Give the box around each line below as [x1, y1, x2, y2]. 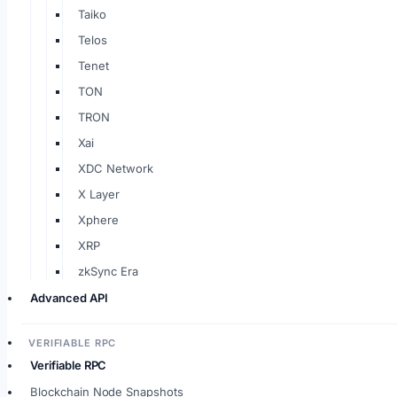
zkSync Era [78, 264, 138, 278]
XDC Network [78, 161, 153, 175]
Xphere [78, 213, 119, 227]
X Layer [78, 187, 120, 201]
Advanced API [30, 291, 108, 305]
